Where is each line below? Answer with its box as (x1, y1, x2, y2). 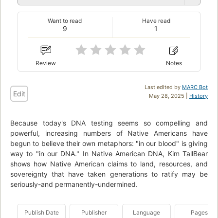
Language (133, 208, 160, 216)
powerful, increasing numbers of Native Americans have (10, 128, 208, 137)
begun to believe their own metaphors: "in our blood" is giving (10, 139, 208, 147)
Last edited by (145, 83, 182, 91)
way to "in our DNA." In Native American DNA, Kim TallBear (10, 149, 208, 158)
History (189, 92, 208, 99)
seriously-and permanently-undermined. (10, 180, 138, 188)
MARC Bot (182, 83, 208, 91)
